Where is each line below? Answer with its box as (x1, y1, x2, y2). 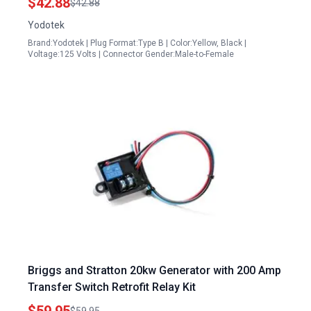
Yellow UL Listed (28, 6, 112, 19)
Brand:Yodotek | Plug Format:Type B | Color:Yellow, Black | (28, 38, 246, 48)
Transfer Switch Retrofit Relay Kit (28, 280, 196, 294)
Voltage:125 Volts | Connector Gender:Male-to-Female (28, 49, 234, 59)
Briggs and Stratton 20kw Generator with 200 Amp (28, 264, 281, 277)
